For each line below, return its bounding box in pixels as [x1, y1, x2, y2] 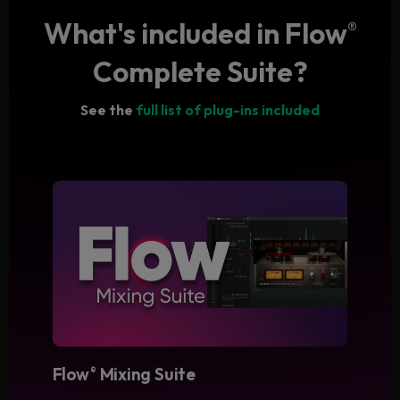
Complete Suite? [92, 53, 308, 89]
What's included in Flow [43, 14, 347, 51]
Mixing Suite [96, 362, 196, 385]
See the [80, 100, 136, 119]
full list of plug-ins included [136, 100, 320, 119]
